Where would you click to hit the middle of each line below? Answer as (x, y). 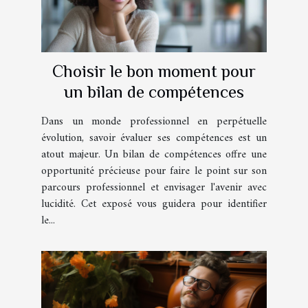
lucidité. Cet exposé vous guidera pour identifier (154, 204)
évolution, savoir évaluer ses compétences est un (154, 138)
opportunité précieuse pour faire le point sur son (154, 171)
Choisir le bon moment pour (154, 71)
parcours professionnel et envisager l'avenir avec (154, 187)
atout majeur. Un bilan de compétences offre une (154, 154)
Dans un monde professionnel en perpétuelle (154, 121)
